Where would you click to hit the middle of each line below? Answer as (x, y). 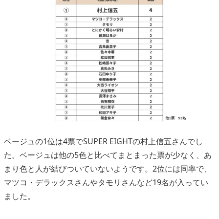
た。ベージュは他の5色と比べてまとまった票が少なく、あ (108, 155)
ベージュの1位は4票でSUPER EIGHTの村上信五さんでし (103, 141)
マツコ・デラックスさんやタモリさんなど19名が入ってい (106, 182)
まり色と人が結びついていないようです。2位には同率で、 (108, 168)
